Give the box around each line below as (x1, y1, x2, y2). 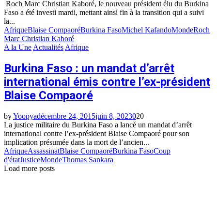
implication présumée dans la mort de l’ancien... (4, 138, 149, 147)
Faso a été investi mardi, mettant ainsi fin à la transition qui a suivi (4, 8, 204, 17)
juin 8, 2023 (95, 112, 132, 121)
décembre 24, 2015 (37, 112, 95, 121)
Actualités (33, 43, 63, 52)
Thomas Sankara (62, 155, 113, 164)
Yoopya (13, 112, 37, 121)
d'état (4, 155, 20, 164)
